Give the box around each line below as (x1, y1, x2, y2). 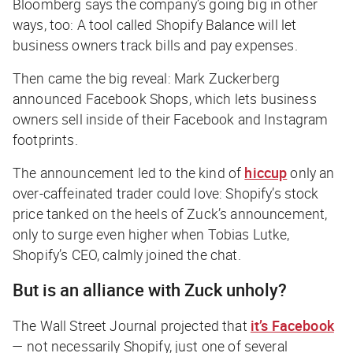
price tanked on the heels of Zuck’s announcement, (13, 203, 328, 223)
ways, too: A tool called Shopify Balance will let (13, 14, 297, 34)
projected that (157, 315, 251, 335)
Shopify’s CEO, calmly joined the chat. (13, 244, 241, 264)
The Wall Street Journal (13, 315, 158, 335)
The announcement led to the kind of (13, 162, 245, 182)
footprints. (13, 129, 78, 149)
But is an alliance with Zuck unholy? (13, 277, 287, 301)
